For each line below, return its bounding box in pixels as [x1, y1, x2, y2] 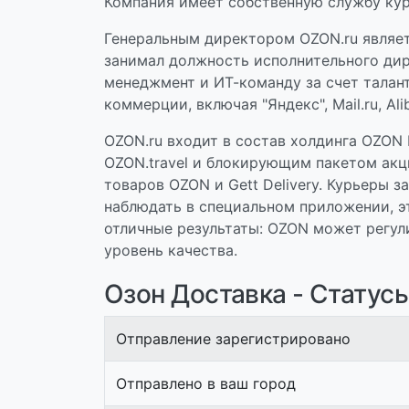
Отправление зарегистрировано [116, 330, 351, 348]
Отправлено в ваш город [116, 374, 296, 393]
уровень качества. [104, 241, 237, 259]
